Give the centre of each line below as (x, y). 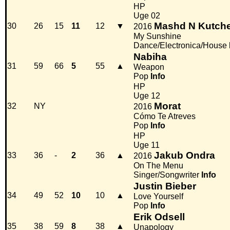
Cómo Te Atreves (165, 117)
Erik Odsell (159, 217)
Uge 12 (147, 96)
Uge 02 (147, 16)
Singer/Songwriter (166, 175)
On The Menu (158, 166)
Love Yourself (158, 197)
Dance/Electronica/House (180, 46)
